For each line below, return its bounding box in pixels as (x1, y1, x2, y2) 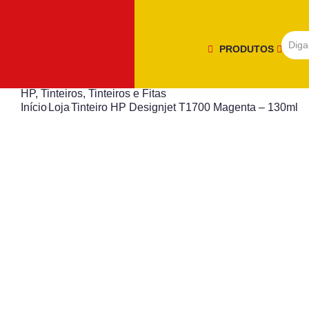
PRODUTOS (219, 43, 277, 54)
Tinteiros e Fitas (88, 88, 166, 99)
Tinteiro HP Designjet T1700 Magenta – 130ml (71, 101, 298, 113)
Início (21, 101, 47, 113)
